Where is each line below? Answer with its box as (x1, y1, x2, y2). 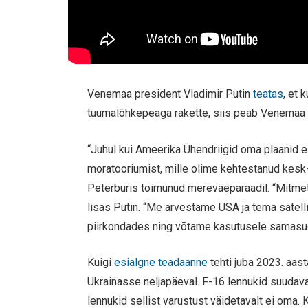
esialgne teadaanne (114, 256, 208, 269)
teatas (253, 87, 284, 101)
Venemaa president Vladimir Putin (87, 87, 254, 101)
